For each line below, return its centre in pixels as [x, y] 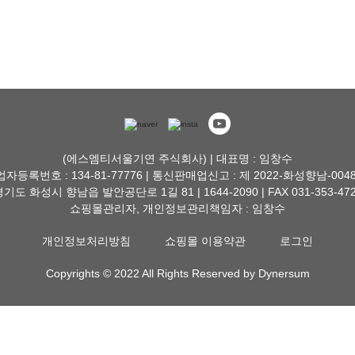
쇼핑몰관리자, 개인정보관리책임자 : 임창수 [177, 208]
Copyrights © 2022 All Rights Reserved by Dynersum [177, 273]
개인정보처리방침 [86, 241]
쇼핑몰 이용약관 [205, 241]
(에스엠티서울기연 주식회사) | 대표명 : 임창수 [177, 158]
